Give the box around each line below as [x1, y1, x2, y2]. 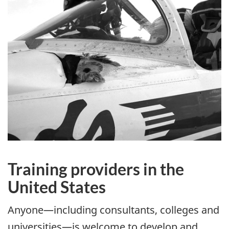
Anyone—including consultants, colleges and [8, 203, 219, 217]
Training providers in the [8, 158, 184, 179]
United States [8, 176, 106, 197]
